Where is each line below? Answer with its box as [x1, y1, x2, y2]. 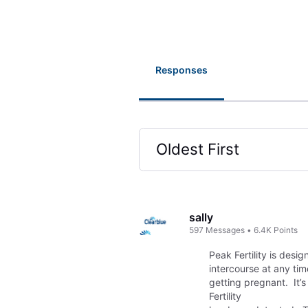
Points [274, 224, 298, 235]
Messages [206, 224, 245, 235]
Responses [155, 64, 208, 76]
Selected [155, 168, 219, 187]
